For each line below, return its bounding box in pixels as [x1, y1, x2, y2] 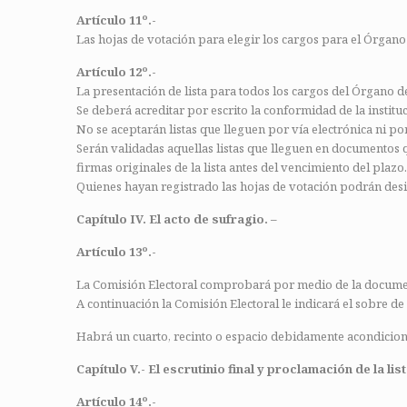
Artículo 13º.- [76, 243, 156, 260]
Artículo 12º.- [76, 64, 156, 80]
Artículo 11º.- [76, 12, 156, 28]
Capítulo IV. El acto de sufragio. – [76, 211, 277, 227]
